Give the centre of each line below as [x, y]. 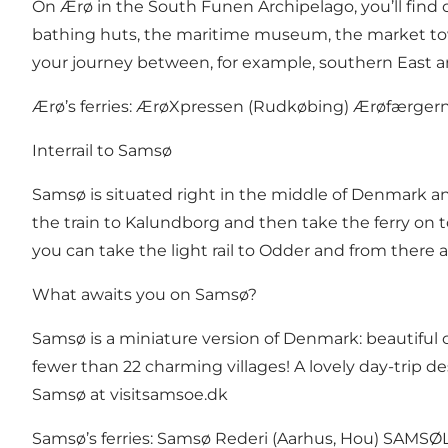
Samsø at [71, 395]
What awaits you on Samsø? [144, 295]
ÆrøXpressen [190, 107]
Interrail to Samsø [102, 151]
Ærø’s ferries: [84, 107]
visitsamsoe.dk [169, 395]
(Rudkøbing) [298, 107]
